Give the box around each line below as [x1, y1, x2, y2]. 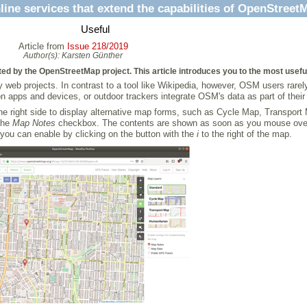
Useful [80, 23, 110, 36]
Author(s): [23, 51, 62, 60]
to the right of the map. [199, 128, 292, 139]
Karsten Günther [62, 51, 123, 60]
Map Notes [12, 117, 56, 128]
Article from [18, 40, 67, 51]
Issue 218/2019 [66, 40, 128, 51]
